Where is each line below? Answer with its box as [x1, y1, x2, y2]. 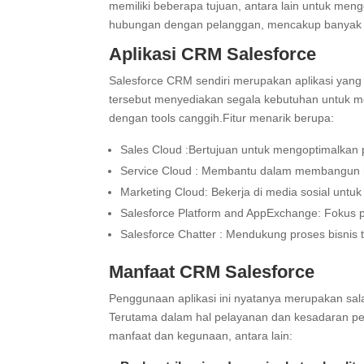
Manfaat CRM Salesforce [109, 262, 315, 282]
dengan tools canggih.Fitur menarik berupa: [109, 111, 335, 124]
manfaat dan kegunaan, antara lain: [109, 329, 293, 342]
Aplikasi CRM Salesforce [109, 44, 317, 64]
